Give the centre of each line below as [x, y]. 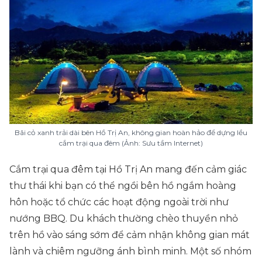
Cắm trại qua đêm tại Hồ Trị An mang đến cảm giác [128, 169]
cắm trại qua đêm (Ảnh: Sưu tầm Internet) [131, 143]
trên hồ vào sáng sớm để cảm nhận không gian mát [130, 235]
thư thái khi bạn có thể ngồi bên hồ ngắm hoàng [123, 186]
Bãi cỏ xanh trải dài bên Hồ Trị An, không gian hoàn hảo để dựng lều [131, 132]
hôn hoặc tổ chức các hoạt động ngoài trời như [119, 202]
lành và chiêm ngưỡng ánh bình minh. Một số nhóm [130, 251]
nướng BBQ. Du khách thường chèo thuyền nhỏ [124, 218]
